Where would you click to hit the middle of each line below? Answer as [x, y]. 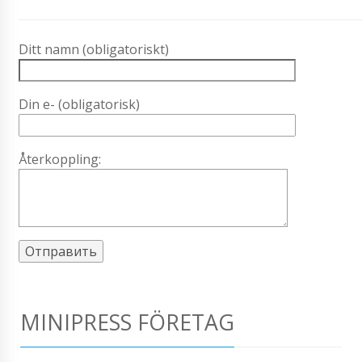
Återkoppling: [60, 159]
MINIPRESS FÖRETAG [127, 322]
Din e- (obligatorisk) [79, 104]
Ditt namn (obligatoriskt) [94, 49]
